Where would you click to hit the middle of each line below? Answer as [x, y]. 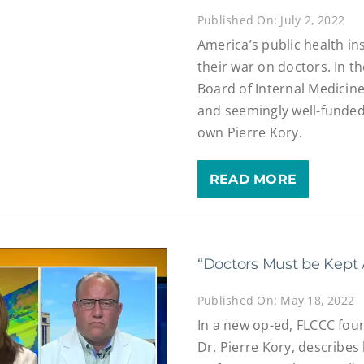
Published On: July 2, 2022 [271, 19]
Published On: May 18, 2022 [276, 300]
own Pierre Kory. [249, 133]
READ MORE [253, 180]
